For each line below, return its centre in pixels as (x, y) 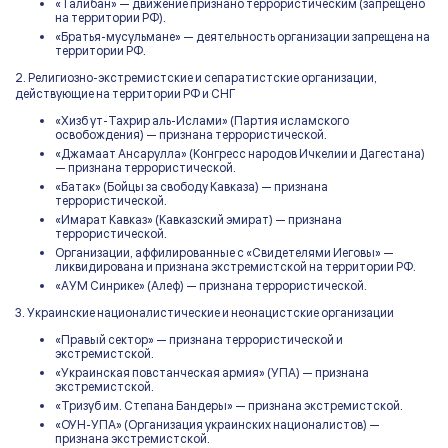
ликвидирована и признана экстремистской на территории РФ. (235, 267)
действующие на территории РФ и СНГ (125, 94)
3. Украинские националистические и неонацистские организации (204, 313)
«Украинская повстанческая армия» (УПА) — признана (212, 373)
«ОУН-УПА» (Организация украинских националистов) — (217, 425)
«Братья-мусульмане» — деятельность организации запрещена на (242, 37)
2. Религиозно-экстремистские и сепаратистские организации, (196, 78)
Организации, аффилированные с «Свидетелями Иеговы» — (224, 253)
